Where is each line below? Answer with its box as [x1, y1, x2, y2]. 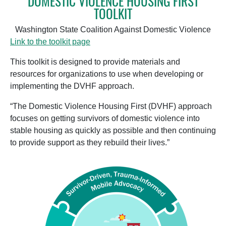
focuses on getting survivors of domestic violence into [10, 114, 200, 123]
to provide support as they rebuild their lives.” [10, 138, 169, 147]
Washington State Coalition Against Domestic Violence [15, 25, 211, 34]
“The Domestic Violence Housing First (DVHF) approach [10, 101, 212, 110]
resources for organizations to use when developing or [10, 69, 203, 78]
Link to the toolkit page [10, 37, 90, 46]
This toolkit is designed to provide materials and [10, 57, 180, 66]
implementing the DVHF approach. [10, 81, 134, 90]
